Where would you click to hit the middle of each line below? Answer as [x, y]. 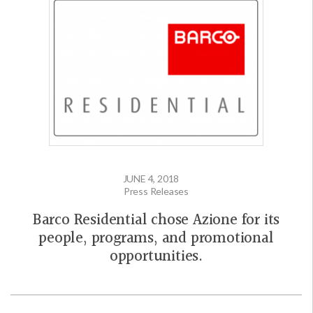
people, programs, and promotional [156, 238]
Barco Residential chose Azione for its [156, 220]
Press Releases [156, 191]
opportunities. [156, 256]
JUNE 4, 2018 [151, 178]
